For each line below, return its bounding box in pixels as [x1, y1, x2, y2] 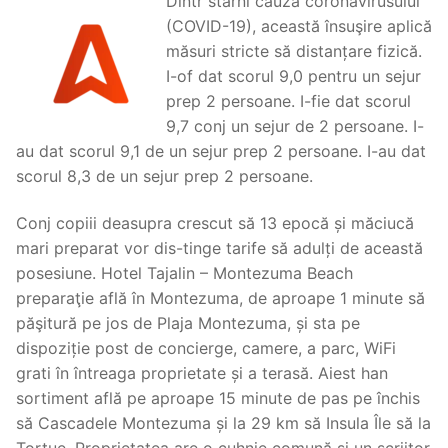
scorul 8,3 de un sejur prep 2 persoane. [16, 165, 313, 186]
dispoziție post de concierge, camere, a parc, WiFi [16, 338, 396, 359]
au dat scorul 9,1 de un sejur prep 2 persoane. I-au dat [16, 140, 426, 161]
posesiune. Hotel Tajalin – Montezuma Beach [16, 263, 353, 284]
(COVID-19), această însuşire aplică [166, 15, 432, 36]
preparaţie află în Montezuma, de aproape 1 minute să [16, 288, 425, 309]
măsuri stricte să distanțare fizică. [166, 40, 422, 61]
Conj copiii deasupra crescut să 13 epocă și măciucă [16, 213, 414, 234]
